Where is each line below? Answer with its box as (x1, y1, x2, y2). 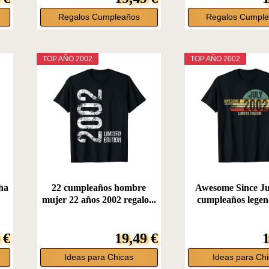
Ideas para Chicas (64, 253, 134, 262)
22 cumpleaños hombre (52, 183, 147, 193)
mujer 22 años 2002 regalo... (41, 195, 156, 205)
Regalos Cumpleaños (58, 12, 140, 22)
